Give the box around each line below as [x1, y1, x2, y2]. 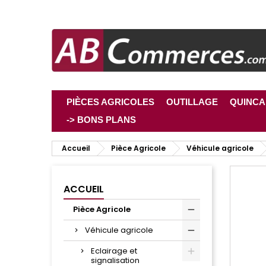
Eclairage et [91, 245, 137, 257]
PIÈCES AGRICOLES [66, 97, 154, 107]
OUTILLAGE [166, 97, 218, 107]
